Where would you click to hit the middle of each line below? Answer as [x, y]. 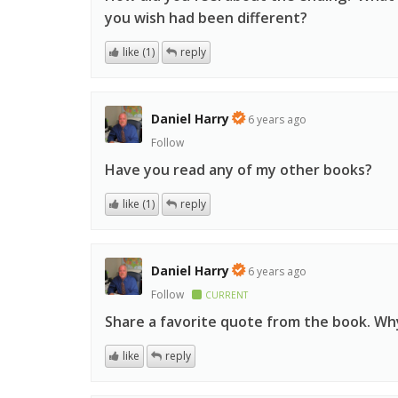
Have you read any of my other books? [239, 170]
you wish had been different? [206, 18]
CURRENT [227, 295]
